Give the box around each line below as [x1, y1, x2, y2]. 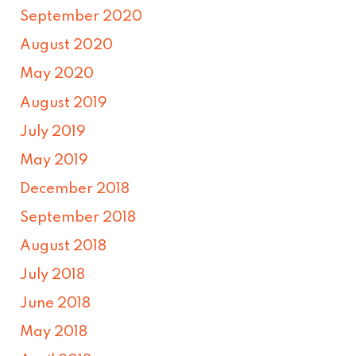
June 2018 [20, 296, 91, 311]
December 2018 [20, 181, 130, 196]
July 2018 [20, 268, 86, 283]
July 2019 [20, 124, 87, 139]
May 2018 [20, 325, 88, 340]
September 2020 [20, 10, 143, 25]
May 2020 [20, 67, 95, 82]
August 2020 [20, 38, 114, 53]
